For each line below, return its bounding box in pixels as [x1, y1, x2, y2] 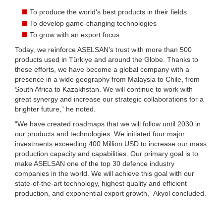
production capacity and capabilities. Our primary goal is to [15, 149, 198, 158]
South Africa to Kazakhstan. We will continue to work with [15, 85, 193, 93]
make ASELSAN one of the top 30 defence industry [15, 159, 174, 167]
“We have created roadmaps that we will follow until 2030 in [15, 119, 201, 128]
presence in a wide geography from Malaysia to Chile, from [15, 75, 200, 83]
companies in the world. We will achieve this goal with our [15, 169, 194, 177]
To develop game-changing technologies [30, 19, 157, 27]
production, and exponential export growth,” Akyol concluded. [15, 189, 206, 197]
